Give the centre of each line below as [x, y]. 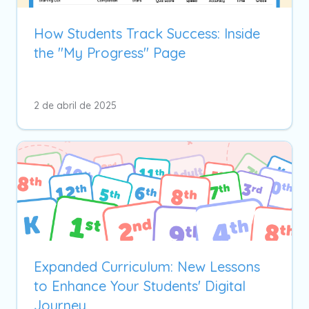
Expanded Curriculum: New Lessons [147, 266]
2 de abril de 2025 [75, 105]
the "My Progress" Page [110, 52]
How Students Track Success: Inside [147, 33]
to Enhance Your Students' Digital [140, 286]
